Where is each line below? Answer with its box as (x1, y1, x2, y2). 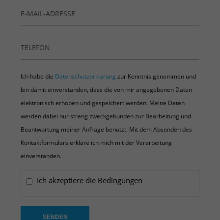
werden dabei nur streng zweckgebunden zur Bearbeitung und (21, 112, 192, 121)
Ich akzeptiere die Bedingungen (37, 175, 143, 186)
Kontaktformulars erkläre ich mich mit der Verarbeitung (21, 138, 172, 147)
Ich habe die (21, 72, 55, 81)
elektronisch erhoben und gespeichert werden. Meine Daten (21, 99, 185, 108)
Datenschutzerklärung (55, 72, 116, 81)
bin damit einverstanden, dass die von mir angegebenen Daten (21, 85, 192, 94)
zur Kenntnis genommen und (116, 72, 196, 81)
